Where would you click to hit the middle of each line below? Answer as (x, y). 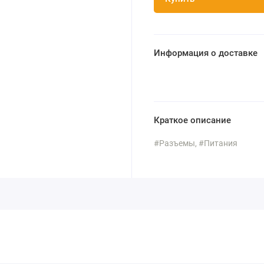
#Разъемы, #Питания (195, 143)
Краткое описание (192, 120)
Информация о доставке (205, 53)
